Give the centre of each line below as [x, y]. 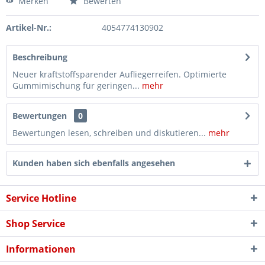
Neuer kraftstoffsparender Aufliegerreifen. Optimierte [119, 74]
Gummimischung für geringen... [76, 85]
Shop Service [35, 224]
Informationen [41, 249]
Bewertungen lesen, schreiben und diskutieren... [109, 133]
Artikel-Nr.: [29, 28]
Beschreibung [40, 57]
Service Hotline [41, 198]
